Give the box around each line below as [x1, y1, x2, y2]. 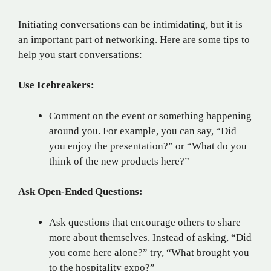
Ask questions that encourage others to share [49, 216, 241, 228]
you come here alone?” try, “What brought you [49, 246, 249, 258]
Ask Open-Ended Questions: [18, 186, 143, 198]
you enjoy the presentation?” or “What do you [49, 140, 247, 152]
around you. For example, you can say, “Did [49, 125, 237, 137]
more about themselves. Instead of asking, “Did [49, 231, 252, 243]
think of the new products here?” [49, 155, 189, 167]
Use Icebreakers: [18, 79, 94, 91]
